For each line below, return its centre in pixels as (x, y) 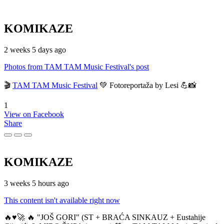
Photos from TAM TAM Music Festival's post (76, 66)
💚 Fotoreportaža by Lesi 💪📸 (147, 85)
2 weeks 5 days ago (35, 49)
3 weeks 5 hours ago (36, 183)
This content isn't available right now (62, 200)
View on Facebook (34, 114)
